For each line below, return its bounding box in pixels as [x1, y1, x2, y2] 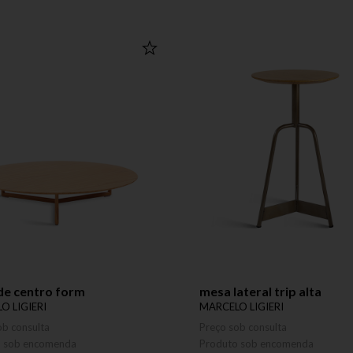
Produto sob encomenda [199, 337, 314, 350]
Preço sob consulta [199, 321, 287, 333]
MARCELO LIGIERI [199, 300, 284, 313]
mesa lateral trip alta [199, 284, 321, 299]
